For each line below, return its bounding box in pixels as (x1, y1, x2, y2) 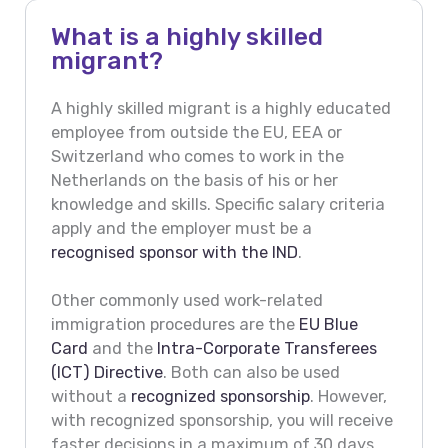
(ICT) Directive (50, 363, 163, 383)
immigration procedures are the (50, 315, 299, 335)
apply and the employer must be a (50, 219, 312, 239)
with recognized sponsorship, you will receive (50, 411, 393, 431)
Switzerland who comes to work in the (50, 147, 344, 167)
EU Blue (298, 315, 358, 335)
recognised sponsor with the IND (50, 243, 298, 263)
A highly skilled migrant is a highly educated (50, 99, 391, 119)
